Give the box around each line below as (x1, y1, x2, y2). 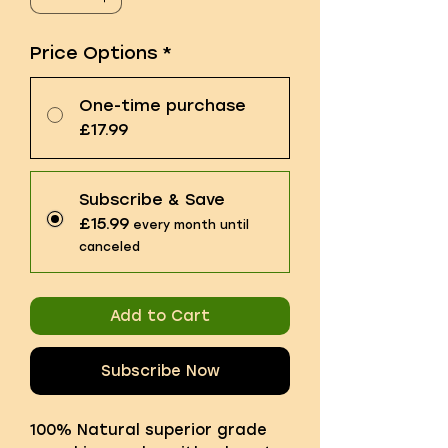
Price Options (30, 41, 158, 64)
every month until (133, 217, 249, 232)
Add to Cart (110, 306, 210, 325)
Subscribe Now (100, 361, 220, 380)
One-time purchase (79, 95, 246, 115)
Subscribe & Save (79, 189, 225, 209)
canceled (79, 239, 140, 254)
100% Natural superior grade (30, 420, 267, 439)
